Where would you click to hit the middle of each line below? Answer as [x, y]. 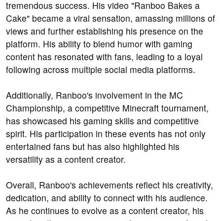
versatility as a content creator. [66, 159]
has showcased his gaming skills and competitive [102, 121]
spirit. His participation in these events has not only [106, 134]
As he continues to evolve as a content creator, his [105, 211]
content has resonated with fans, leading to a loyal [104, 57]
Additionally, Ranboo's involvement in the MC [94, 95]
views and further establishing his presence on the [105, 31]
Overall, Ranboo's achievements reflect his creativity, [110, 185]
